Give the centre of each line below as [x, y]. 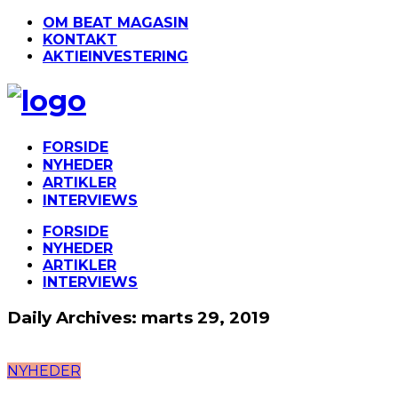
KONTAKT [80, 40]
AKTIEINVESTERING [115, 56]
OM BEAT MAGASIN [115, 23]
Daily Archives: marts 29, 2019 [139, 317]
